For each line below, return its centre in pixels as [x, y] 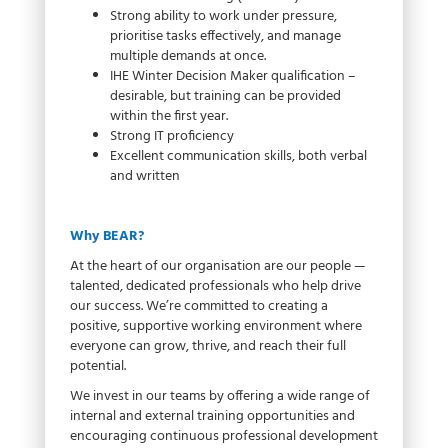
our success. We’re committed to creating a [199, 307]
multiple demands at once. [188, 57]
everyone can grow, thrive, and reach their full [208, 347]
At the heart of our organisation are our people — [218, 267]
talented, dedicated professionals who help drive [215, 287]
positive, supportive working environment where [216, 327]
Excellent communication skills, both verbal [238, 157]
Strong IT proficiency [172, 137]
